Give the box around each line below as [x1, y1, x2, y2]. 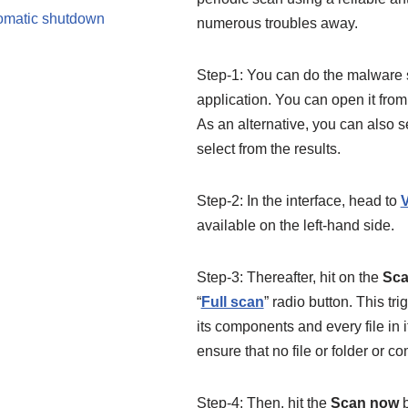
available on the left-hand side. [196, 218, 394, 233]
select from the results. [196, 141, 341, 157]
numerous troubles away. [196, 15, 358, 31]
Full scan [200, 294, 264, 310]
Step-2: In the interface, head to [196, 193, 401, 209]
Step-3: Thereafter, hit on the [196, 270, 382, 285]
